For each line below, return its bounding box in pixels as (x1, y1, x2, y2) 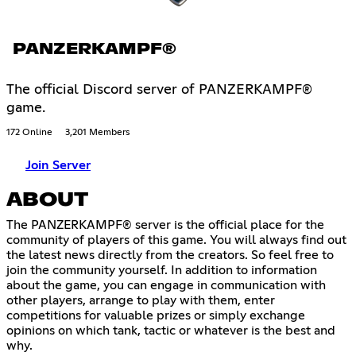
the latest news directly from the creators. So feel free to (6, 249, 334, 262)
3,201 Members (65, 128, 130, 138)
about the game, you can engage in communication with (6, 279, 326, 292)
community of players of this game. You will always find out (6, 234, 346, 247)
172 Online (6, 128, 52, 138)
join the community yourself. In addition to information (6, 264, 317, 277)
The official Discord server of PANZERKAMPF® (6, 83, 312, 98)
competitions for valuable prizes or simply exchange (6, 309, 305, 323)
